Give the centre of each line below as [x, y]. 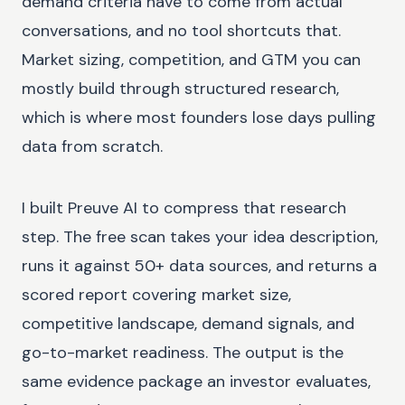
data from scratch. [92, 146]
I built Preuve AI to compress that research [184, 207]
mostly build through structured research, [180, 88]
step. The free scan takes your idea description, [200, 236]
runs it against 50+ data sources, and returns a [199, 265]
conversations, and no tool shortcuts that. [181, 30]
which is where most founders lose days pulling [199, 117]
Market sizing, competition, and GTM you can [191, 59]
